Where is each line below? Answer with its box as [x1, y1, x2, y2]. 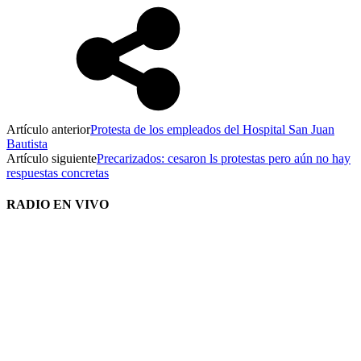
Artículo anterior [6, 122, 90, 136]
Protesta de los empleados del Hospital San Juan [90, 122, 334, 136]
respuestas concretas [6, 165, 109, 180]
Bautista [6, 136, 48, 151]
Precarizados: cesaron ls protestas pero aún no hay [97, 151, 351, 165]
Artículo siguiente [6, 151, 97, 165]
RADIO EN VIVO [6, 197, 109, 212]
